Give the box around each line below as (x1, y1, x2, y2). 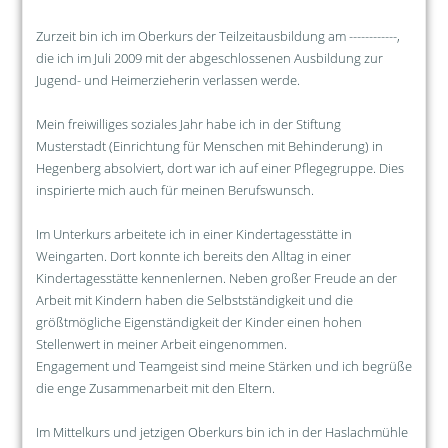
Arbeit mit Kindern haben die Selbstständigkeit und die (35, 290, 353, 309)
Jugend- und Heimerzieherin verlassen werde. (35, 70, 300, 89)
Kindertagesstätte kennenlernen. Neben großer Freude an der (35, 268, 397, 287)
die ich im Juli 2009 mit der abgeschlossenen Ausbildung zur (35, 48, 383, 67)
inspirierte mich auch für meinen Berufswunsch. (35, 180, 314, 199)
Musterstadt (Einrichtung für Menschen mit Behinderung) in (35, 136, 383, 155)
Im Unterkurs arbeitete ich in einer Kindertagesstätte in (35, 224, 352, 243)
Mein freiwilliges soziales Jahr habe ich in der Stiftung (35, 114, 341, 133)
